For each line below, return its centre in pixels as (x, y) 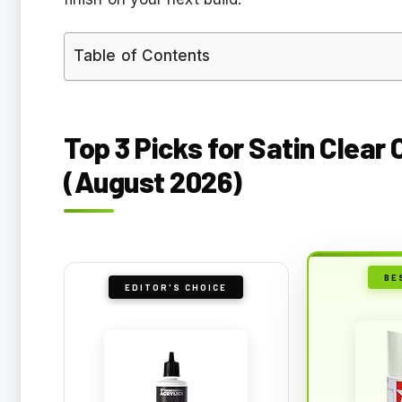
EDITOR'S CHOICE (176, 287)
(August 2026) (155, 181)
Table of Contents (142, 55)
